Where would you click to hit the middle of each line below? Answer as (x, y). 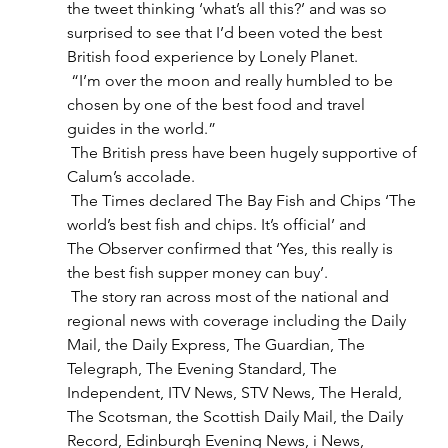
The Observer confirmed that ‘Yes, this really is (231, 248)
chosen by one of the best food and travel (217, 104)
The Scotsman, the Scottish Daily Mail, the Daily (236, 416)
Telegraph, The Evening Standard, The (203, 368)
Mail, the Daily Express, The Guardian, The (217, 344)
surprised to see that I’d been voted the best (226, 32)
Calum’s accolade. (132, 176)
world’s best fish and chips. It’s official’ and (218, 224)
